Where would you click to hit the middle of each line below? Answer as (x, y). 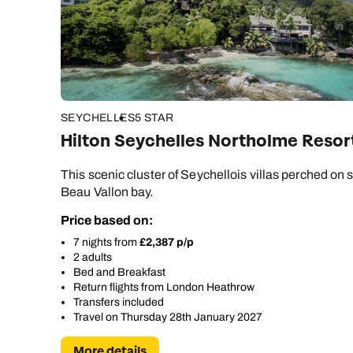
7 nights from (106, 243)
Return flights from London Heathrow (164, 288)
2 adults (93, 258)
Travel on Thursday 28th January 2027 (168, 318)
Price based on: (107, 221)
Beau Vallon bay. (107, 192)
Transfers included (119, 303)
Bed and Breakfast (119, 273)
